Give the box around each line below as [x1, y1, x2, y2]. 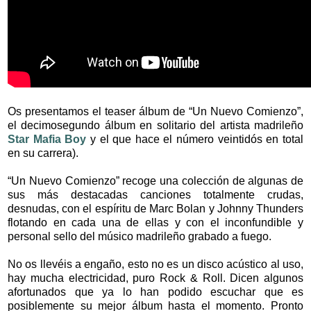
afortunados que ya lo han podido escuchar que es [8, 285, 303, 298]
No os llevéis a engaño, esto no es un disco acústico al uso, [8, 258, 303, 270]
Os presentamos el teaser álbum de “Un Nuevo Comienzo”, [8, 105, 303, 117]
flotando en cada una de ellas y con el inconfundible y [8, 216, 303, 228]
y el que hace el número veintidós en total [86, 133, 304, 145]
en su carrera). [8, 146, 81, 159]
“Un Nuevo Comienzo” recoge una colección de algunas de [8, 174, 303, 187]
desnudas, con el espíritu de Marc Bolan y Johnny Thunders [8, 202, 303, 215]
